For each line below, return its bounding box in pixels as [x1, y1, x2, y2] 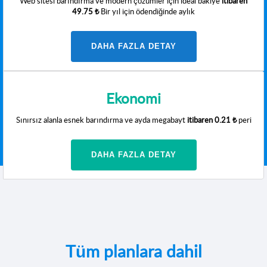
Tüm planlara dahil [65, 240, 202, 262]
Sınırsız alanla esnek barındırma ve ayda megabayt [15, 114, 187, 125]
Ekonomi [106, 88, 161, 108]
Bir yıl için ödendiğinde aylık [99, 6, 195, 17]
